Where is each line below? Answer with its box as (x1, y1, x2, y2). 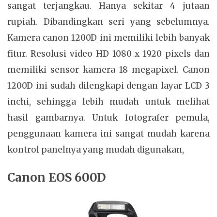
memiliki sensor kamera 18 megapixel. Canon (7, 64, 210, 76)
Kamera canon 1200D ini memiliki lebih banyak (7, 32, 210, 44)
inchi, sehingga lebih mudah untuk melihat (7, 96, 210, 108)
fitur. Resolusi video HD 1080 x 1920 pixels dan (7, 48, 210, 60)
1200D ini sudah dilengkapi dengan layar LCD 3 (7, 80, 210, 92)
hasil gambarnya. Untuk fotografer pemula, (7, 112, 210, 124)
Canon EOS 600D (7, 170, 106, 185)
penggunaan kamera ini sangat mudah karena (7, 128, 210, 139)
